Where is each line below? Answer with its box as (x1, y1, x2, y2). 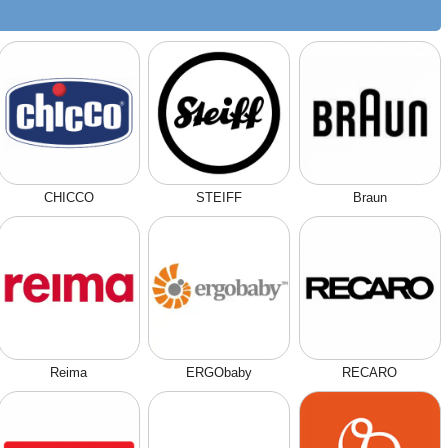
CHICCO (43, 190, 94, 206)
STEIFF (196, 190, 243, 206)
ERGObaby (186, 365, 253, 381)
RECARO (342, 365, 398, 381)
